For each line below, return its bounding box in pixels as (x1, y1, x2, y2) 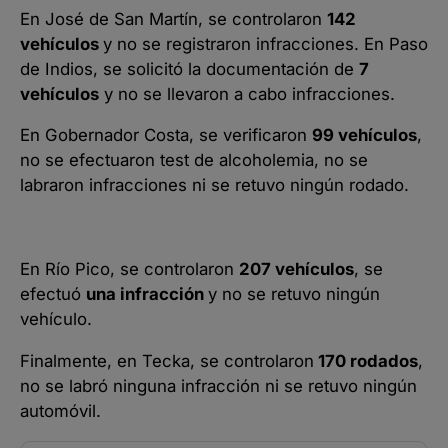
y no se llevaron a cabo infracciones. (99, 83, 395, 104)
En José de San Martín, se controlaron (20, 8, 327, 29)
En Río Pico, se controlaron (20, 258, 239, 279)
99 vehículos (312, 125, 417, 146)
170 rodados (314, 350, 418, 371)
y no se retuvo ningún (208, 283, 380, 304)
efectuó (20, 283, 86, 304)
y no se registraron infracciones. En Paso (103, 33, 428, 54)
